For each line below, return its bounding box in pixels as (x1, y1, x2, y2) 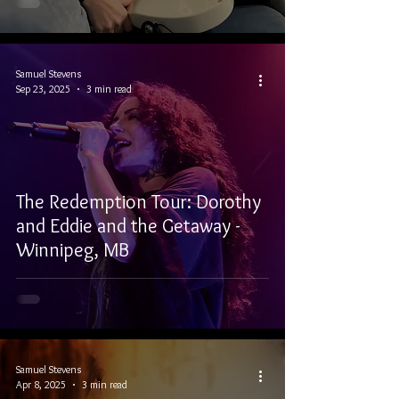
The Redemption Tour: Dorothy (16, 190, 261, 214)
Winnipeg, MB (16, 238, 129, 262)
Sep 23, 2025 (16, 82, 70, 95)
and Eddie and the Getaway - (16, 214, 240, 238)
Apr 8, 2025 (16, 378, 66, 391)
